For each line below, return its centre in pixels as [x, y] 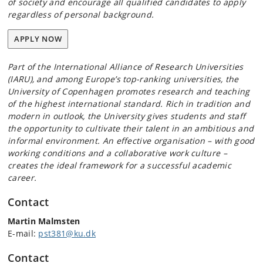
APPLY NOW [38, 38]
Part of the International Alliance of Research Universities [126, 66]
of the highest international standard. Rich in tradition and [129, 103]
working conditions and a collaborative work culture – [117, 153]
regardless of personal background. [81, 14]
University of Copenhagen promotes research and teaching [129, 91]
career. [22, 177]
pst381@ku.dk [67, 233]
